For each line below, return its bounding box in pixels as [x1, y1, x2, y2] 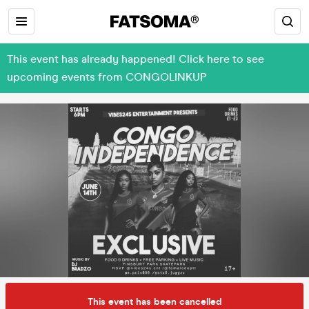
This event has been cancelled [87, 295, 222, 308]
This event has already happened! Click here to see [7, 52, 264, 66]
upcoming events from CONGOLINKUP [7, 70, 207, 83]
